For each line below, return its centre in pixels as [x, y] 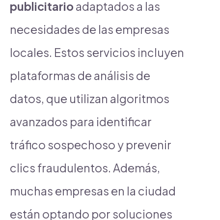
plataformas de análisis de [80, 75]
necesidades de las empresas [90, 29]
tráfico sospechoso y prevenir [91, 144]
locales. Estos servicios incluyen [97, 52]
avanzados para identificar [81, 121]
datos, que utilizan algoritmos [90, 98]
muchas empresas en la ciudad [93, 191]
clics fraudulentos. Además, [85, 167]
